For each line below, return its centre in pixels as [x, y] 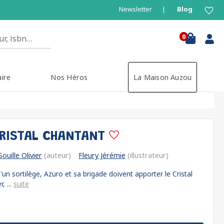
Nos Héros [69, 77]
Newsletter [135, 9]
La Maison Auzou [162, 77]
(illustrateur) [147, 155]
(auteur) [56, 155]
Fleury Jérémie [102, 155]
